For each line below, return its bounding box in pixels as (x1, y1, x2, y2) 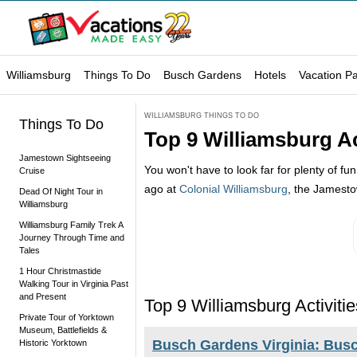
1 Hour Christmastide (19, 266, 101, 276)
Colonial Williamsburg (179, 182, 288, 195)
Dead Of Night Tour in (19, 186, 103, 196)
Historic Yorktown (19, 338, 87, 347)
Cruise (19, 166, 45, 175)
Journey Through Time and (19, 233, 124, 242)
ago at (144, 182, 179, 195)
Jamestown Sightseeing (19, 153, 111, 163)
